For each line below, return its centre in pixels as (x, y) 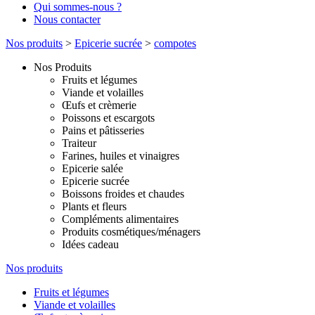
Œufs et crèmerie (99, 105)
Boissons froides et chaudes (123, 194)
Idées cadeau (90, 244)
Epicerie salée (92, 168)
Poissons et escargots (108, 118)
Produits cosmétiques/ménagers (131, 232)
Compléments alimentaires (120, 219)
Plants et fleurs (94, 206)
